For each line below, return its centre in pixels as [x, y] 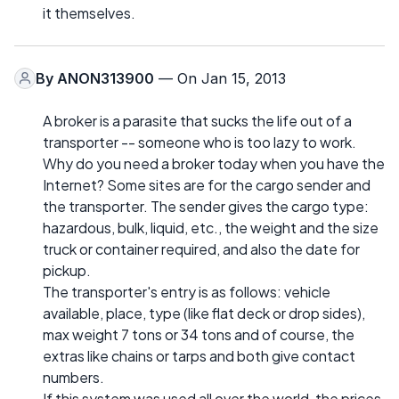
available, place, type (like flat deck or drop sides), [204, 313]
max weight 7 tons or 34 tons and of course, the [199, 334]
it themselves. [89, 12]
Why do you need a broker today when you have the [214, 163]
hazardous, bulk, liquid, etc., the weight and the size [211, 227]
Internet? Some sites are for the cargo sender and [207, 184]
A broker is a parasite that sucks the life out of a [197, 120]
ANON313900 [106, 78]
